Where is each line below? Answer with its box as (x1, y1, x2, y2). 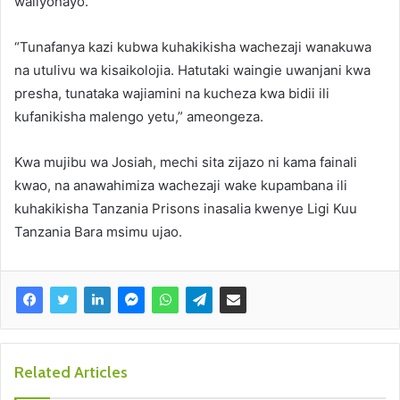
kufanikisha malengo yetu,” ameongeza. (14, 107, 263, 125)
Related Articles (14, 362, 128, 382)
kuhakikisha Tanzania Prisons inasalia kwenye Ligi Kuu (14, 199, 357, 217)
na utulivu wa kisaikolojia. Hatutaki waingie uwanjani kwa (14, 61, 371, 79)
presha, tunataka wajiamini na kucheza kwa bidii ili (14, 84, 329, 102)
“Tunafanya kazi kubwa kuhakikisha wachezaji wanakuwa (14, 37, 371, 55)
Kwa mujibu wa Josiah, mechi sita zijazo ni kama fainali (14, 153, 357, 171)
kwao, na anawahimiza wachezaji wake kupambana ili (14, 176, 347, 194)
